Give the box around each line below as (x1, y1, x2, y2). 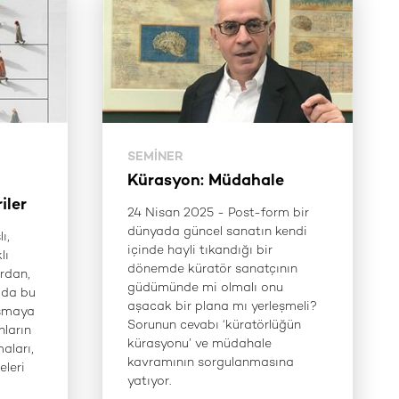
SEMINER (126, 151, 183, 165)
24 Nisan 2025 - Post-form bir (126, 206, 309, 220)
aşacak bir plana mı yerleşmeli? (126, 299, 317, 313)
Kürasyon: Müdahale (126, 173, 284, 191)
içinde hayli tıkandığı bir (126, 243, 273, 257)
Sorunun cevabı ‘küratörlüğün (126, 318, 301, 332)
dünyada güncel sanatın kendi (126, 224, 307, 239)
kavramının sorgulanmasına (126, 355, 294, 370)
